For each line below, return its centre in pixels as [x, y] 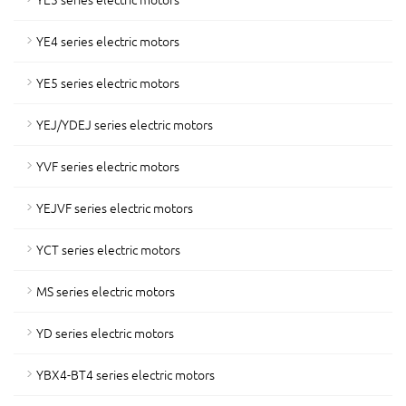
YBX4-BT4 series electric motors [126, 374]
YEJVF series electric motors [115, 208]
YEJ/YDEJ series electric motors [125, 124]
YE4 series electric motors [108, 41]
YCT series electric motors [108, 249]
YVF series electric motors [108, 166]
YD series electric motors [105, 333]
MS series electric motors [106, 291]
